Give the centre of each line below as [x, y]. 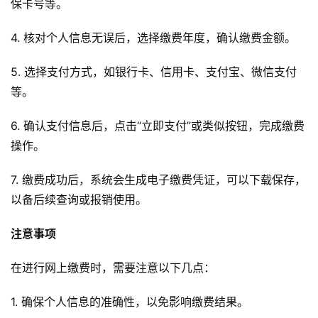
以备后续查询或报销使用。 [79, 200]
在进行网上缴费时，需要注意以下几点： [113, 268]
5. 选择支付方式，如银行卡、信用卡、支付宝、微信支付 [154, 72]
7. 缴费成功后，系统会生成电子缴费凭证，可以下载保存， [158, 180]
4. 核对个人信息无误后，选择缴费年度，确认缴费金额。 [153, 38]
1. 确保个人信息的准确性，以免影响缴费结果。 [130, 302]
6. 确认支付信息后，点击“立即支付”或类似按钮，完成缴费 [158, 126]
